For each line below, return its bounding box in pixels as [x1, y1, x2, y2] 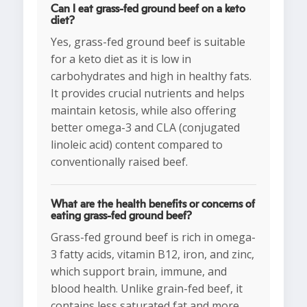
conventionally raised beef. [51, 154, 188, 170]
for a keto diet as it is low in [51, 51, 191, 67]
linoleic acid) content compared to [51, 137, 223, 153]
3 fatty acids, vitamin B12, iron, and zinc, [51, 247, 254, 262]
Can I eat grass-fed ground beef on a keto [51, 3, 245, 15]
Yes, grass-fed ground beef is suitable [51, 34, 245, 50]
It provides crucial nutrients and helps [51, 86, 245, 101]
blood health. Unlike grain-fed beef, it [51, 281, 243, 297]
